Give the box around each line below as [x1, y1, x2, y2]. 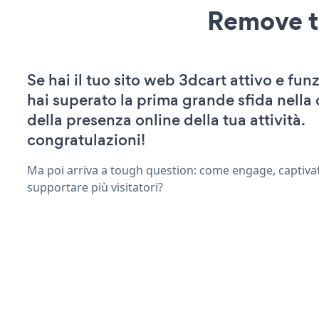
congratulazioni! [27, 128, 145, 151]
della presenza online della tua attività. [27, 108, 305, 131]
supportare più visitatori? [27, 179, 163, 195]
